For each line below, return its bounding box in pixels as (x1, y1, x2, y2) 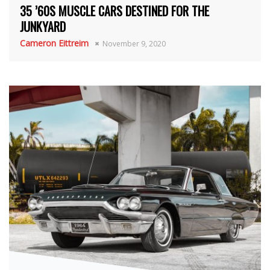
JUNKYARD (20, 17, 66, 36)
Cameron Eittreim (20, 37, 89, 49)
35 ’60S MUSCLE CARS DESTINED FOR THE (20, 1, 209, 20)
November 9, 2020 (102, 38, 166, 49)
